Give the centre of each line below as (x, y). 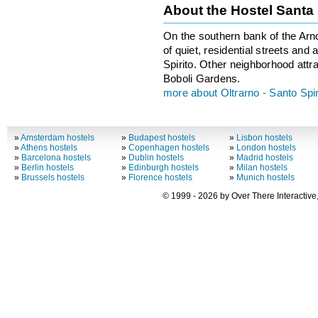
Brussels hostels (53, 178)
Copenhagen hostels (169, 148)
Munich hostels (265, 178)
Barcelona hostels (56, 158)
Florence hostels (161, 178)
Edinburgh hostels (164, 168)
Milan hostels (262, 168)
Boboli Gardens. (202, 78)
